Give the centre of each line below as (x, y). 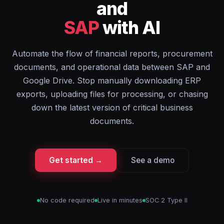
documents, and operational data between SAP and (112, 67)
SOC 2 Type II (166, 200)
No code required (67, 200)
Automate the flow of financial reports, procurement (112, 53)
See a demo (153, 160)
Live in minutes (120, 200)
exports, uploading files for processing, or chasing (112, 94)
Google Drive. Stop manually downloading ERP (112, 80)
